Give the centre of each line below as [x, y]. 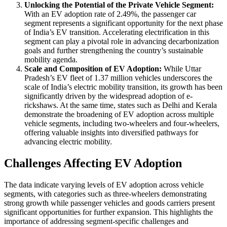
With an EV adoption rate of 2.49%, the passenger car [110, 14]
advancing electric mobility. [68, 141]
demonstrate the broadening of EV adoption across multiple [119, 114]
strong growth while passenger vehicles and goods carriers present [109, 203]
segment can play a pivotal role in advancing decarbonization [122, 41]
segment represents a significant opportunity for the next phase [124, 23]
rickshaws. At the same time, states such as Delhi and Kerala [121, 105]
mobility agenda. [51, 59]
